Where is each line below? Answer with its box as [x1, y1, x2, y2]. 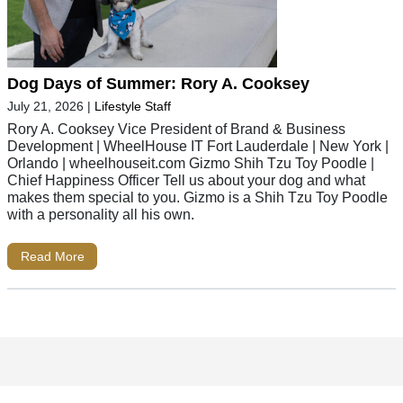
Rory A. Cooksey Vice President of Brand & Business [7, 120, 345, 137]
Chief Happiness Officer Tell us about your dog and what [7, 171, 365, 188]
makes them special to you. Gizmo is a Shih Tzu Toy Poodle [7, 188, 388, 205]
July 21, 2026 [7, 98, 84, 113]
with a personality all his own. [7, 205, 194, 222]
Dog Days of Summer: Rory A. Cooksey [7, 74, 309, 93]
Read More [20, 248, 85, 264]
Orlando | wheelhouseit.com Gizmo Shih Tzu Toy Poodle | [7, 154, 374, 171]
